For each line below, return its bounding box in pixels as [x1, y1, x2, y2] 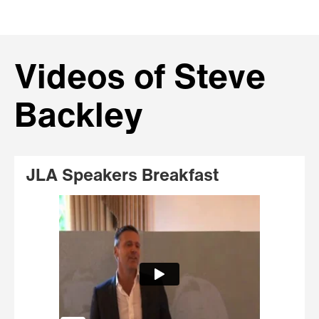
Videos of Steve [14, 62, 266, 97]
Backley [14, 100, 143, 135]
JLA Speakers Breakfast [26, 167, 219, 185]
